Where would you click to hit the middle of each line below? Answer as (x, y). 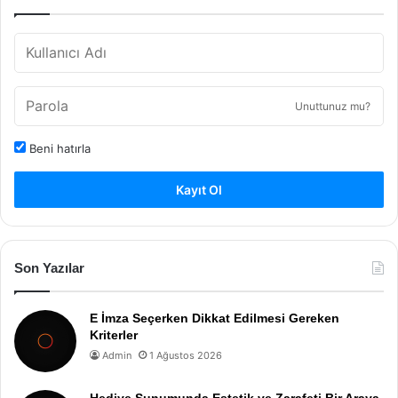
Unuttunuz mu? (333, 106)
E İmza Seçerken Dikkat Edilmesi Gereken (215, 318)
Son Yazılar (49, 268)
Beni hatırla (58, 148)
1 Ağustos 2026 (186, 355)
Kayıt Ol (199, 190)
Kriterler (114, 335)
